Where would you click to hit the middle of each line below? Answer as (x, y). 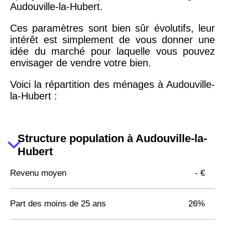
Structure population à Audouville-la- (112, 138)
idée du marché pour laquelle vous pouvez (113, 51)
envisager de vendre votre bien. (81, 63)
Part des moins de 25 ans (58, 203)
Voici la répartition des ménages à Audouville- (113, 84)
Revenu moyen (38, 173)
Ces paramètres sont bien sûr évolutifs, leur (113, 28)
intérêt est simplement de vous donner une (113, 39)
